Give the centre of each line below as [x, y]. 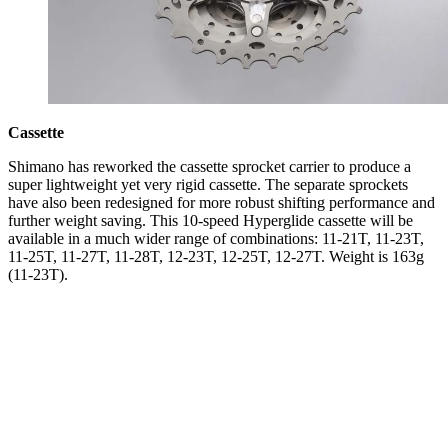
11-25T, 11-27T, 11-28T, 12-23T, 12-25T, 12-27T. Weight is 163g [216, 256]
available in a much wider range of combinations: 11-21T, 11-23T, [216, 238]
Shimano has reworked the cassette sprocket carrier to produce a [209, 166]
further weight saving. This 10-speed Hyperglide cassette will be [210, 220]
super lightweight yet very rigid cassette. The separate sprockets [208, 184]
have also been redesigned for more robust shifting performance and [221, 202]
